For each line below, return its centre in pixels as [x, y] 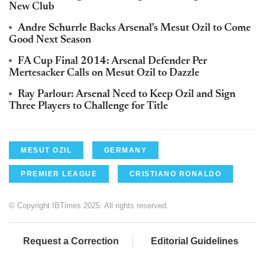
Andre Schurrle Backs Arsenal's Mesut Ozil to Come [134, 28]
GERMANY [125, 150]
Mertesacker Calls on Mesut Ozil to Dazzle [104, 73]
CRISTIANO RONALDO [175, 174]
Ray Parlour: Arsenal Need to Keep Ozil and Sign [127, 94]
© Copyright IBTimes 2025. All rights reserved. [89, 205]
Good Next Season [50, 40]
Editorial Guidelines [195, 241]
